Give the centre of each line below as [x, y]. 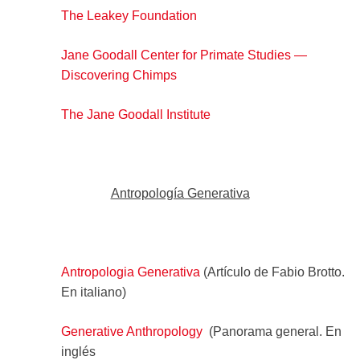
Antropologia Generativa [130, 272]
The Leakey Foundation [129, 15]
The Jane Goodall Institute [135, 114]
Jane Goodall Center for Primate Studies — [184, 55]
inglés [78, 351]
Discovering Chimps [119, 75]
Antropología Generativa [180, 193]
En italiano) [93, 292]
